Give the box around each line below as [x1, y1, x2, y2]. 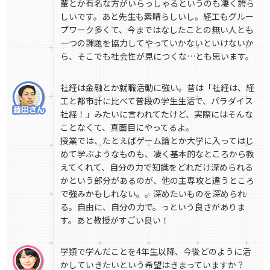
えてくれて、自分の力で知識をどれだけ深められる [60, 161, 253, 174]
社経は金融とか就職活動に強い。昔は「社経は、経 [60, 81, 254, 94]
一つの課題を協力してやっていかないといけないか [60, 37, 254, 49]
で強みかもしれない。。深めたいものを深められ [60, 187, 246, 200]
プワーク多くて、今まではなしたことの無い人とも [60, 24, 254, 36]
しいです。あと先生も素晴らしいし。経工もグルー [60, 10, 254, 23]
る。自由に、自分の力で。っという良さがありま [60, 201, 245, 213]
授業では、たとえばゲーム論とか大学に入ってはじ [60, 134, 254, 147]
